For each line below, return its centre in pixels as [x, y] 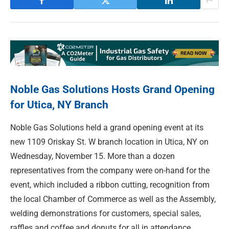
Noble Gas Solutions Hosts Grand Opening [112, 90]
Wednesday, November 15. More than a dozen [93, 156]
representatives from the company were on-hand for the [110, 170]
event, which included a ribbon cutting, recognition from [110, 185]
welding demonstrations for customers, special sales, [106, 213]
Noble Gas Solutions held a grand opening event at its [107, 127]
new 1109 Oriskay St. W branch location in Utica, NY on [109, 142]
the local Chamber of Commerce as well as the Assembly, [113, 199]
